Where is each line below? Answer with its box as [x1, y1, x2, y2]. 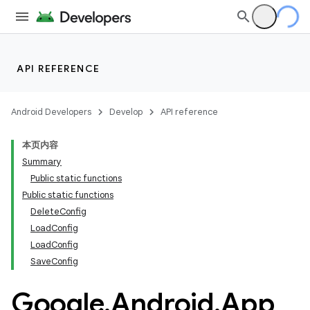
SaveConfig [30, 255, 78, 267]
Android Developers [11, 106, 91, 118]
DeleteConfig [30, 206, 86, 217]
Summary [22, 156, 62, 167]
